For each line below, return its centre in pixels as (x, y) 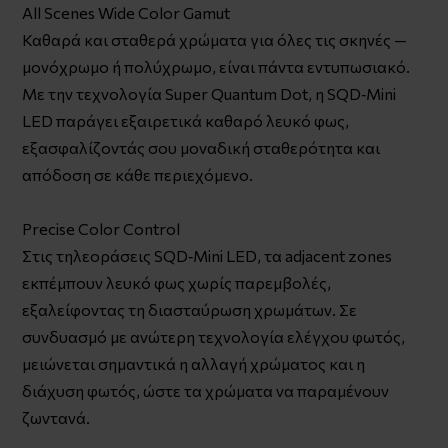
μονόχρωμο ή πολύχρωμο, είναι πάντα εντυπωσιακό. (216, 66)
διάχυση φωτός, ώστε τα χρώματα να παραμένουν (206, 390)
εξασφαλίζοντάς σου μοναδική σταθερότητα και (201, 147)
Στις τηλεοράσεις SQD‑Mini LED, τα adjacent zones (207, 255)
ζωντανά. (56, 417)
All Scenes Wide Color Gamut (126, 12)
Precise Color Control (101, 228)
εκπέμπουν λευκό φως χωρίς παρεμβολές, (177, 282)
